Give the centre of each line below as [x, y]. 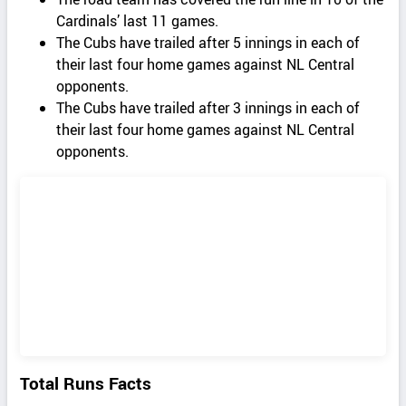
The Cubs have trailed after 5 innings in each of [208, 42]
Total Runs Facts [86, 383]
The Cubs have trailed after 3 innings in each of [208, 107]
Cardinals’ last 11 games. [138, 20]
